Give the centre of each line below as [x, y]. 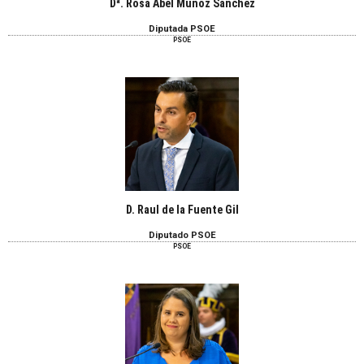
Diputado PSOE [182, 236]
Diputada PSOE [182, 28]
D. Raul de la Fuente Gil [182, 209]
